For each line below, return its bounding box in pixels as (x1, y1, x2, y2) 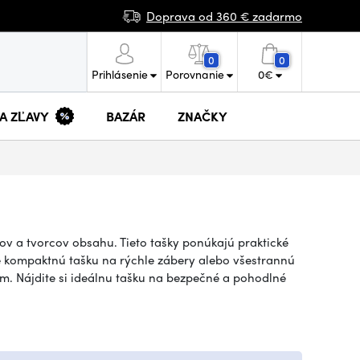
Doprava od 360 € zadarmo (146, 6, 302, 25)
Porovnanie (166, 66, 224, 82)
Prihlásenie (92, 66, 148, 82)
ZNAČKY (178, 106, 227, 125)
